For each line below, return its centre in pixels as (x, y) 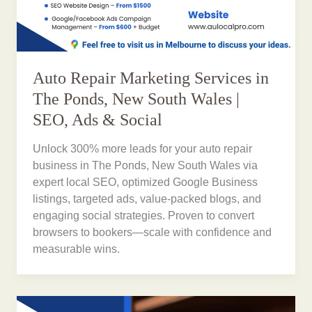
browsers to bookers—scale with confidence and (153, 233)
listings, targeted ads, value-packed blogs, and (147, 199)
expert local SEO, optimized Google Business (146, 182)
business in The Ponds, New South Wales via (146, 166)
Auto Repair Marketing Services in (151, 78)
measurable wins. (77, 249)
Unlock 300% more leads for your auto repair (143, 149)
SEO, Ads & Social (98, 119)
